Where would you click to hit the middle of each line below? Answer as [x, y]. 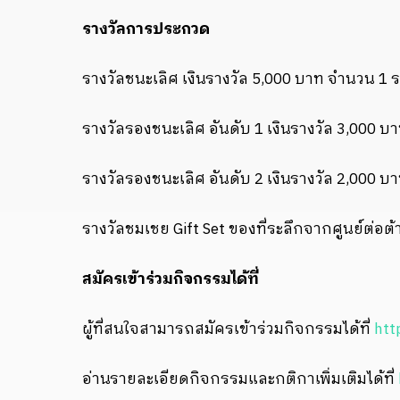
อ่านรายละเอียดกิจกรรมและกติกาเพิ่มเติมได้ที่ [240, 379]
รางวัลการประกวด [146, 29]
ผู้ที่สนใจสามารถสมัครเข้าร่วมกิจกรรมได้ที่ [228, 329]
